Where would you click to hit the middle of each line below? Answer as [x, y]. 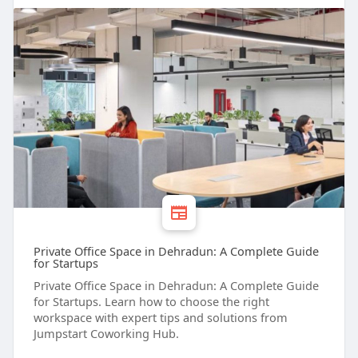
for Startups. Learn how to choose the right [151, 302]
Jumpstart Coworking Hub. [106, 334]
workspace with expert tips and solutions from [160, 318]
